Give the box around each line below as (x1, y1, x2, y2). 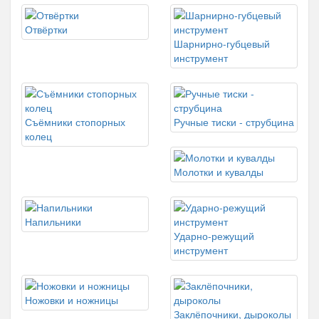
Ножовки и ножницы (25, 293, 118, 307)
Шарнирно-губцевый (174, 36, 270, 51)
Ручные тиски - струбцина (174, 115, 294, 129)
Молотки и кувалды (174, 164, 263, 179)
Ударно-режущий (174, 229, 254, 243)
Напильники (25, 214, 81, 229)
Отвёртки (25, 22, 68, 36)
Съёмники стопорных (25, 115, 125, 129)
